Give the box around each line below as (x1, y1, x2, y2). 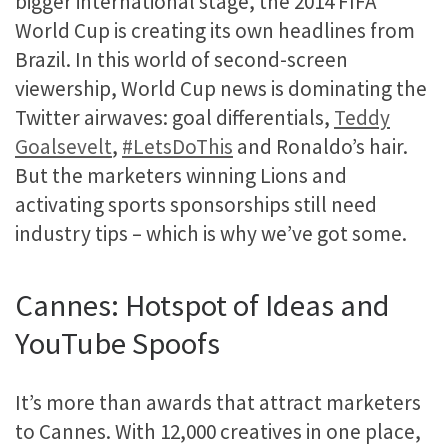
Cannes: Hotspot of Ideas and (15, 285, 390, 324)
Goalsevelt (15, 132, 112, 160)
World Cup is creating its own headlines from (15, 16, 415, 44)
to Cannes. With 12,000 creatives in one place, (15, 418, 421, 446)
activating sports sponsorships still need (15, 190, 377, 218)
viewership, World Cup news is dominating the (15, 74, 427, 102)
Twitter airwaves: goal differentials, (15, 103, 334, 131)
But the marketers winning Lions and (15, 161, 347, 189)
